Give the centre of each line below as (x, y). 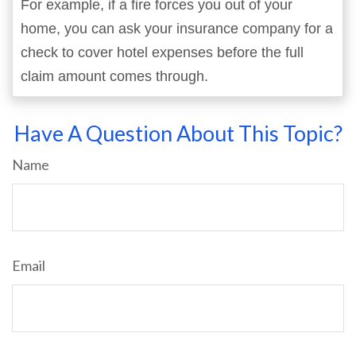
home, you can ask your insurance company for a (177, 29)
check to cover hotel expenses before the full (162, 52)
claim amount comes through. (114, 76)
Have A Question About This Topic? (178, 133)
